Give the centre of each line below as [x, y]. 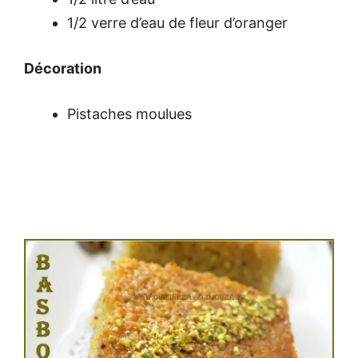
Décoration [63, 69]
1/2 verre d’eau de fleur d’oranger [177, 23]
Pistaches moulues [129, 114]
